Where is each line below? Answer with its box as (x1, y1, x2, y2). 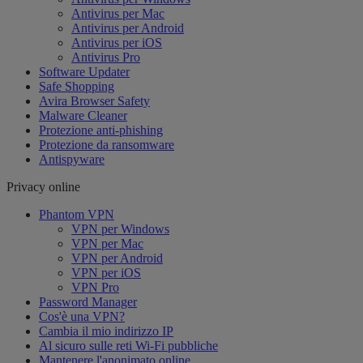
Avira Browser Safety (39, 94, 150, 109)
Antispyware (39, 152, 105, 167)
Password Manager (39, 295, 137, 310)
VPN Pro (71, 280, 119, 295)
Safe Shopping (39, 79, 114, 94)
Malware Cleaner (39, 109, 127, 123)
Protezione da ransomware (39, 138, 174, 152)
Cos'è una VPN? (39, 310, 125, 324)
